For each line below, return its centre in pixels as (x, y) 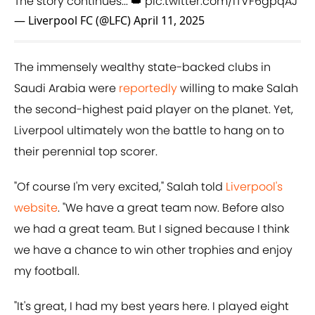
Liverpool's (254, 187)
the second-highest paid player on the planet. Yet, (154, 110)
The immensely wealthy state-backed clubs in (142, 67)
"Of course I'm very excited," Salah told (120, 187)
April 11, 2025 (169, 21)
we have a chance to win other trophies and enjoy (153, 250)
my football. (47, 271)
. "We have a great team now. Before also (171, 208)
